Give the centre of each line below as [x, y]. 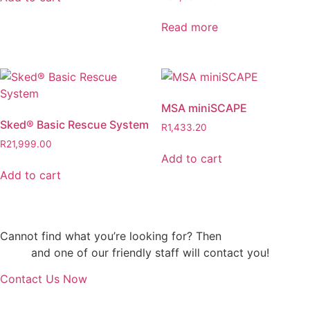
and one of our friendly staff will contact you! [148, 252]
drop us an [253, 236]
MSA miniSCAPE [204, 108]
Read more [189, 27]
